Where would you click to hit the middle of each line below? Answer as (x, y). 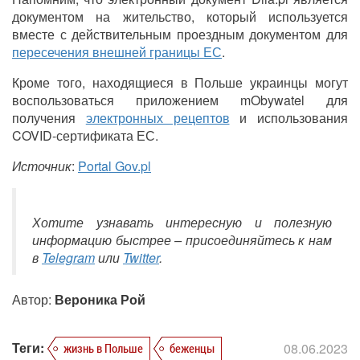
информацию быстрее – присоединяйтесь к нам (182, 239)
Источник (42, 166)
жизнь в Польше (103, 348)
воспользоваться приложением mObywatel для (180, 100)
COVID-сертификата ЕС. (85, 135)
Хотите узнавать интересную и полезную (182, 222)
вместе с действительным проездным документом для (180, 34)
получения (49, 117)
